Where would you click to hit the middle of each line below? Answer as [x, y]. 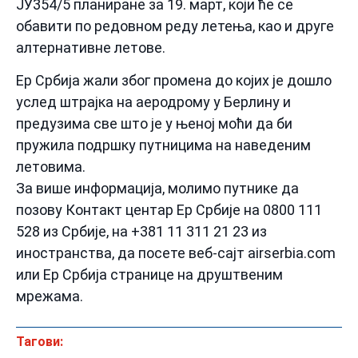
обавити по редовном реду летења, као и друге [175, 26]
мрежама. [50, 296]
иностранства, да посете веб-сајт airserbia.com [176, 253]
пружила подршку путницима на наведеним [163, 145]
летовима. [51, 167]
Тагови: [40, 341]
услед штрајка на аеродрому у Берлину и [153, 102]
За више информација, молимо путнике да [157, 189]
